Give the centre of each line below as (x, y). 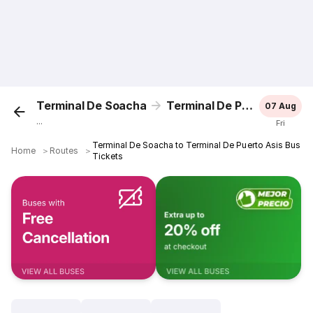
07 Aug (280, 106)
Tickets (108, 156)
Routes (64, 151)
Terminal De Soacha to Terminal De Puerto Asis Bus (196, 145)
